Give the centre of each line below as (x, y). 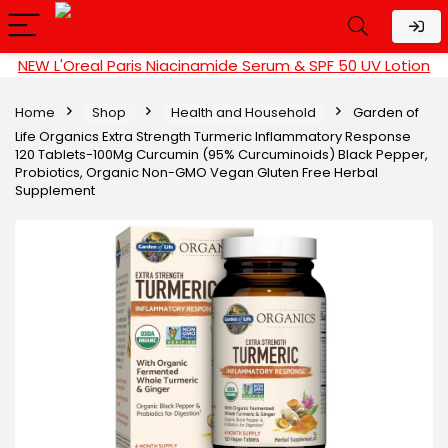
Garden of (386, 112)
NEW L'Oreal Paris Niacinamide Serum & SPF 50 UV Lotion (224, 65)
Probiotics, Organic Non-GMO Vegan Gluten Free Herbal (196, 172)
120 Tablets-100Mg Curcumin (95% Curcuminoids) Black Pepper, (221, 154)
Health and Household (243, 112)
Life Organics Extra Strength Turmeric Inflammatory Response (213, 136)
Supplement (55, 190)
